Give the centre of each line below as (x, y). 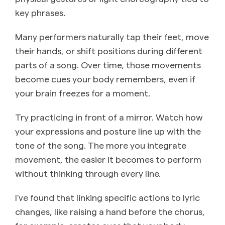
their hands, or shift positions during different (109, 51)
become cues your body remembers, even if (105, 79)
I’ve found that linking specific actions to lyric (107, 197)
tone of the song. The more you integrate (101, 145)
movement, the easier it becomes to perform (108, 159)
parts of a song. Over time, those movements (108, 65)
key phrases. (40, 13)
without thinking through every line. (88, 173)
